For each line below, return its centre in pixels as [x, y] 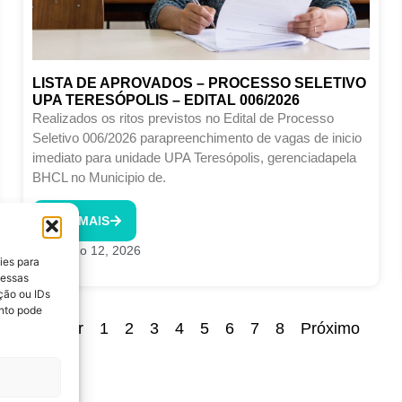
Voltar [63, 329]
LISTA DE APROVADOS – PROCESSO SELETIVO [199, 83]
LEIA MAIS [78, 221]
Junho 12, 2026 [97, 251]
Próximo [330, 329]
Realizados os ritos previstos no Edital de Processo [183, 118]
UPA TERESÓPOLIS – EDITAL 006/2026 [166, 100]
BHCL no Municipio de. [99, 177]
